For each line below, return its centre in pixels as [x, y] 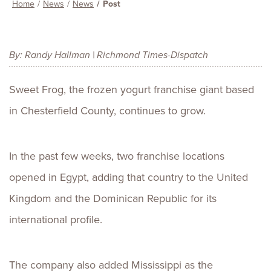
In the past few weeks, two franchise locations [117, 156]
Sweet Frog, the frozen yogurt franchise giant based [132, 90]
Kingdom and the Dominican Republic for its [113, 198]
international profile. [56, 220]
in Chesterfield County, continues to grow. [107, 111]
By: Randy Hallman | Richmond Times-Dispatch [109, 55]
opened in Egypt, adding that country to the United [129, 177]
